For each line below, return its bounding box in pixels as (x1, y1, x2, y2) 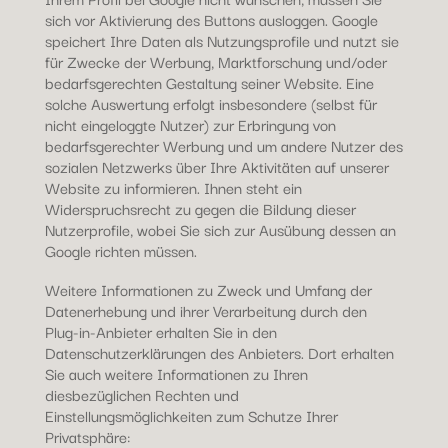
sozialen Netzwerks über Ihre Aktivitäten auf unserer (44, 154, 389, 178)
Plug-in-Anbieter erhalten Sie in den (44, 319, 277, 343)
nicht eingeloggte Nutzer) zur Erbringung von (44, 112, 336, 136)
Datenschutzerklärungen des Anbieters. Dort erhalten (44, 340, 394, 364)
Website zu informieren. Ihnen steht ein (44, 175, 302, 199)
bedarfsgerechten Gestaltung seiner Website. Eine (44, 70, 374, 94)
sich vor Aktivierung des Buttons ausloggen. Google (44, 7, 378, 31)
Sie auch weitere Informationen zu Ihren (44, 361, 308, 385)
